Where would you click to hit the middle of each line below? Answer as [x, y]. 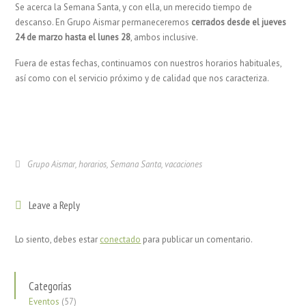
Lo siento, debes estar [58, 239]
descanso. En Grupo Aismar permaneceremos [102, 22]
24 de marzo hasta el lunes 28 [73, 37]
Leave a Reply [55, 205]
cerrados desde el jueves [238, 22]
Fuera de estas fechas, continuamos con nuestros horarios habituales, [149, 63]
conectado [121, 239]
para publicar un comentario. [197, 239]
